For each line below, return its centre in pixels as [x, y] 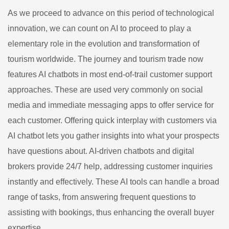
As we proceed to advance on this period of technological [111, 13]
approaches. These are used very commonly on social [105, 90]
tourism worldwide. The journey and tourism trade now [106, 59]
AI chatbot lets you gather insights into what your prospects [113, 136]
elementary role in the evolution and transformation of [104, 44]
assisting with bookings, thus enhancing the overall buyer [111, 212]
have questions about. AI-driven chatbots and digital [101, 151]
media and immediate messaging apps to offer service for [111, 105]
